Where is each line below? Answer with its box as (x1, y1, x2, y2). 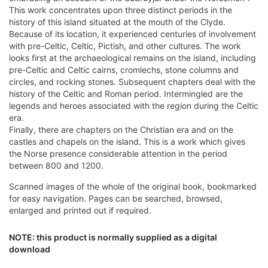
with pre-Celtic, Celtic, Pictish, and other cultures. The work (9, 41, 241, 51)
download (9, 244, 52, 255)
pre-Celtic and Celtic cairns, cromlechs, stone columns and (9, 65, 239, 75)
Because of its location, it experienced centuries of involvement (9, 29, 256, 39)
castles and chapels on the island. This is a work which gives (9, 136, 245, 147)
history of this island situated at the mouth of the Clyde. (9, 17, 226, 28)
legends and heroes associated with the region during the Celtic (9, 100, 258, 111)
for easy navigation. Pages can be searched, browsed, (9, 193, 223, 204)
